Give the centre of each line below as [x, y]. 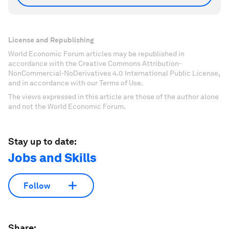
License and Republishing [51, 40]
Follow [37, 186]
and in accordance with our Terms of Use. [76, 83]
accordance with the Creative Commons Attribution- [95, 64]
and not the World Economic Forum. [67, 107]
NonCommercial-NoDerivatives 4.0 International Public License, [114, 73]
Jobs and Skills [52, 158]
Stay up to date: [42, 142]
